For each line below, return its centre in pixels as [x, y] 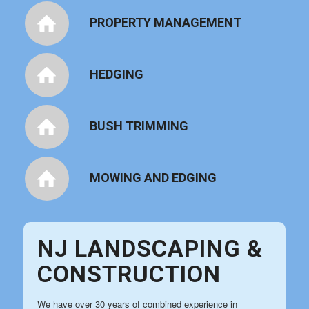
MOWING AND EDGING [153, 177]
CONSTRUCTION [129, 273]
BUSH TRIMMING [139, 126]
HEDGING [116, 74]
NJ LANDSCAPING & [150, 248]
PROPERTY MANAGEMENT [165, 22]
